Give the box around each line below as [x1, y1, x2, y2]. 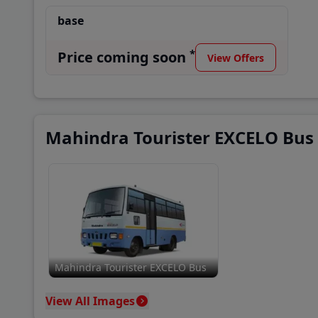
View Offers [207, 50, 264, 65]
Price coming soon [57, 48, 186, 67]
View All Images [45, 293, 135, 309]
